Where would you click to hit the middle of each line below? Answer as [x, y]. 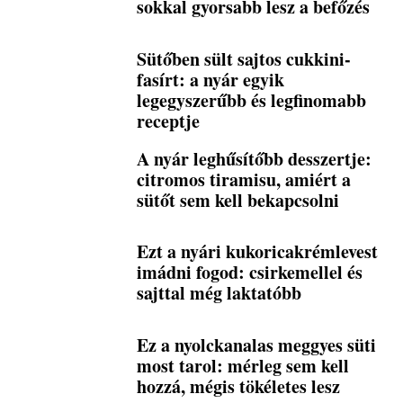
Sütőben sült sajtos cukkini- [244, 58]
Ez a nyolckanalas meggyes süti [257, 345]
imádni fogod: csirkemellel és [250, 273]
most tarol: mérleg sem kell [243, 365]
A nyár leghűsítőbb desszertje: [255, 158]
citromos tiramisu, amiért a [244, 179]
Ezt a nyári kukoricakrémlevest [258, 252]
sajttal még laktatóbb [219, 293]
